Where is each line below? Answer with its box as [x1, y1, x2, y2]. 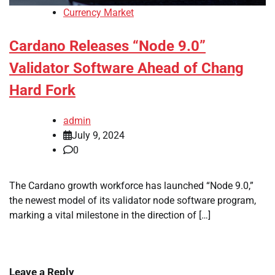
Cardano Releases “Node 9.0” [9, 37, 206, 55]
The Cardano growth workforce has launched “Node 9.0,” [9, 180, 254, 192]
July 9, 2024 [72, 130, 125, 142]
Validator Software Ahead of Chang [9, 60, 244, 77]
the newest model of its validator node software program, [9, 195, 256, 207]
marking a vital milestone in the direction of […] [9, 209, 211, 222]
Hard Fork [9, 82, 76, 99]
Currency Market [63, 7, 134, 19]
